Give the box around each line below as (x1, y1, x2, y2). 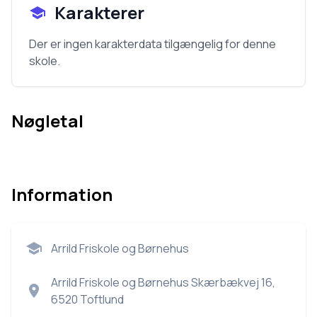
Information (11, 183, 113, 206)
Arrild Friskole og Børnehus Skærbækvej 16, (51, 275, 275, 290)
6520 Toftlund (51, 292, 124, 307)
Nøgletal (11, 109, 83, 132)
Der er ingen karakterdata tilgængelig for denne (29, 36, 276, 52)
